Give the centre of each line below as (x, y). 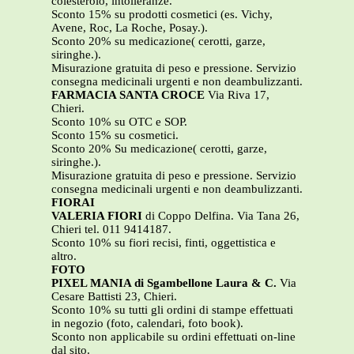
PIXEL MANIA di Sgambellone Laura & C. (166, 283)
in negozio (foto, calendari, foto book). (147, 324)
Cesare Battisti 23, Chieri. (114, 297)
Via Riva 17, (239, 95)
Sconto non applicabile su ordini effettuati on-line (173, 337)
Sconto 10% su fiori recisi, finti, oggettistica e (164, 243)
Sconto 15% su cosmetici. (115, 136)
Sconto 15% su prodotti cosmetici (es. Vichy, (162, 15)
